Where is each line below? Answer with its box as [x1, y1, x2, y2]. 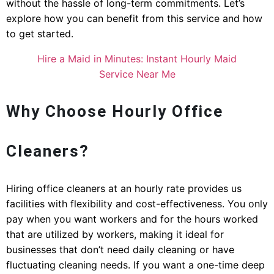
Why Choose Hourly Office [6, 102, 223, 121]
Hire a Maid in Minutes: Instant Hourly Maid [37, 53, 237, 65]
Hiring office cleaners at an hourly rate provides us [6, 182, 242, 195]
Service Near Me [98, 68, 176, 81]
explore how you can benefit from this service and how [6, 12, 262, 25]
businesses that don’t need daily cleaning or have [6, 243, 234, 256]
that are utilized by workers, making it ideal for [6, 228, 224, 241]
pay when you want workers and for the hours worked [6, 213, 258, 226]
